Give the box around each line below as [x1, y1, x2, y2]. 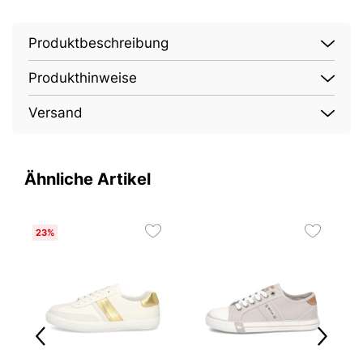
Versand [28, 105, 83, 122]
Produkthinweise [28, 70, 137, 87]
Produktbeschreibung [28, 35, 169, 52]
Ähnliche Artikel [24, 169, 151, 190]
